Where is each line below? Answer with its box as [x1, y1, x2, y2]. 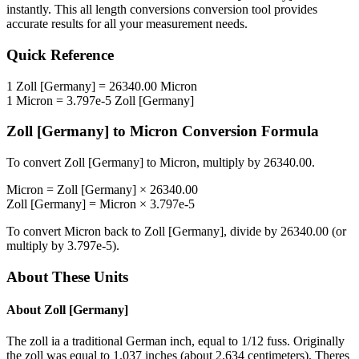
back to [101, 224, 144, 239]
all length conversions [80, 2, 190, 17]
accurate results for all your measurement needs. [6, 17, 248, 31]
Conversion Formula [178, 123, 319, 140]
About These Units [6, 268, 128, 285]
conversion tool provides [190, 2, 317, 17]
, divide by [224, 224, 280, 239]
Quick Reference [6, 46, 114, 64]
